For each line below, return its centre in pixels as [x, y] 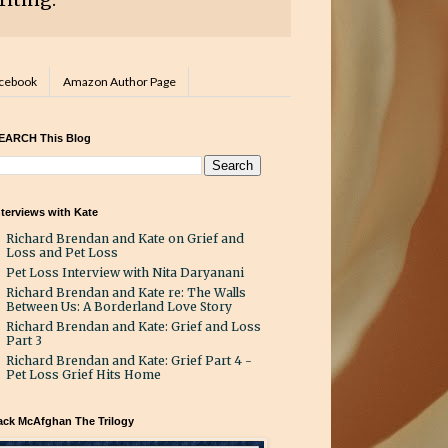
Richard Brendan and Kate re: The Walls [126, 293]
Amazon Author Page [119, 82]
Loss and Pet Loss [62, 253]
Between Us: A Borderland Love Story [119, 307]
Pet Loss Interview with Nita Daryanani [125, 273]
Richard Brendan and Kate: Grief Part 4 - [129, 361]
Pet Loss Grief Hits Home [83, 375]
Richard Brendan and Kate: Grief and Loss [133, 327]
